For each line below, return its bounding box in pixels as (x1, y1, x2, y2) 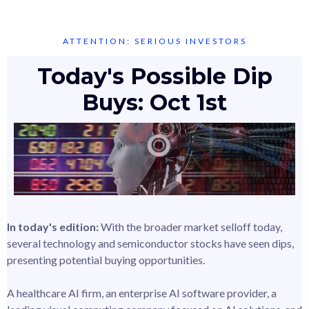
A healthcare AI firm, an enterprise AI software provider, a (7, 286, 277, 299)
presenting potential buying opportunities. (7, 252, 205, 266)
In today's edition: (7, 219, 101, 233)
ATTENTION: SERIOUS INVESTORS (62, 36, 247, 46)
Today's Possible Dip (37, 63, 272, 90)
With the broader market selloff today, (101, 219, 282, 233)
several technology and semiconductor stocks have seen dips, (7, 236, 294, 250)
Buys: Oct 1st (82, 89, 227, 116)
